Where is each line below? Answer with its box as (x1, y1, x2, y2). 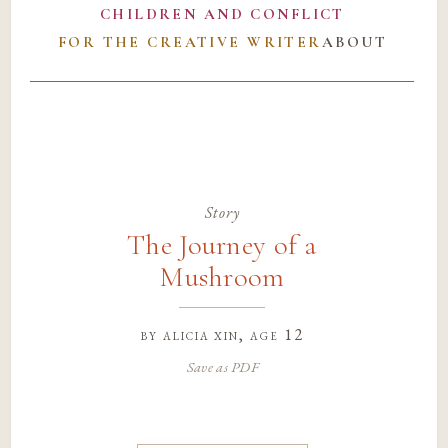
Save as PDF (186, 356, 258, 376)
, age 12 (239, 323, 304, 345)
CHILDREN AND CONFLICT (99, 5, 345, 24)
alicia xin (162, 323, 240, 345)
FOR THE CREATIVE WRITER (57, 33, 322, 52)
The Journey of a (127, 228, 318, 263)
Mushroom (160, 260, 285, 295)
